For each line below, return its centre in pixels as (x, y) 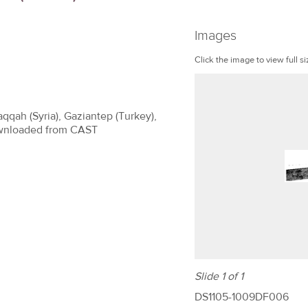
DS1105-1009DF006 (242, 297)
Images (216, 35)
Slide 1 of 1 (219, 277)
